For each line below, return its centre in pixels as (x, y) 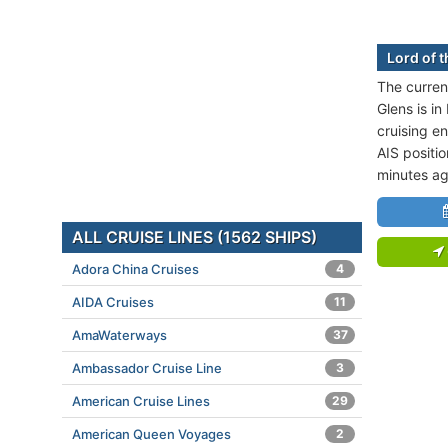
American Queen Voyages (151, 434)
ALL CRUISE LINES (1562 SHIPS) (194, 237)
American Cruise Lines (141, 401)
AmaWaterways (119, 335)
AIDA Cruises (113, 302)
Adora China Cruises (135, 269)
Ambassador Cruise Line (147, 368)
